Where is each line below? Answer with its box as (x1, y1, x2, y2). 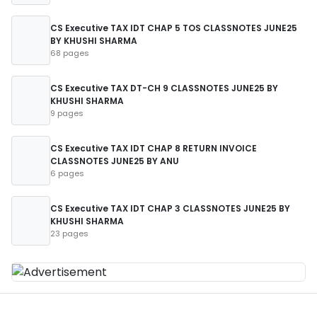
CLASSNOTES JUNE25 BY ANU (50, 155, 179, 167)
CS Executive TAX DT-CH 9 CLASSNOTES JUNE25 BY (50, 82, 278, 94)
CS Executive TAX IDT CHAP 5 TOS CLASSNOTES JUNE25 (50, 22, 297, 34)
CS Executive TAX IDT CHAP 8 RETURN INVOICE (50, 142, 257, 154)
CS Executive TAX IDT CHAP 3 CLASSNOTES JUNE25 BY (50, 202, 290, 214)
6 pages (50, 168, 84, 179)
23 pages (50, 228, 88, 239)
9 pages (50, 108, 83, 119)
